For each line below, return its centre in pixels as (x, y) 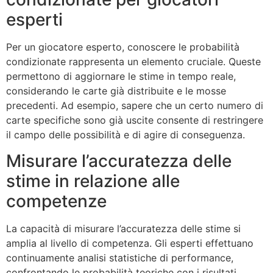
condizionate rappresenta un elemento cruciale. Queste (133, 62)
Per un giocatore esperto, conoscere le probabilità (123, 47)
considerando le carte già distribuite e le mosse (116, 91)
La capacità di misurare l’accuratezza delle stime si (123, 228)
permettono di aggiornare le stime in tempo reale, (121, 76)
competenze (56, 201)
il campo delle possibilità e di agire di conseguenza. (126, 135)
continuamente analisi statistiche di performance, (120, 257)
